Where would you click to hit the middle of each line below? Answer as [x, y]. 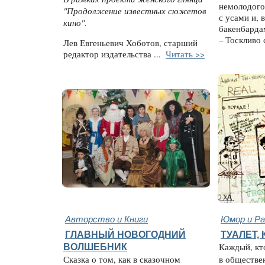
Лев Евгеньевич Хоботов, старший [130, 43]
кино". [75, 23]
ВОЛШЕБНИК [95, 247]
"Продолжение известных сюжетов [135, 11]
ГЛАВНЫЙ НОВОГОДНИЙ [125, 235]
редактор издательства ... [114, 54]
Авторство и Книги [106, 219]
